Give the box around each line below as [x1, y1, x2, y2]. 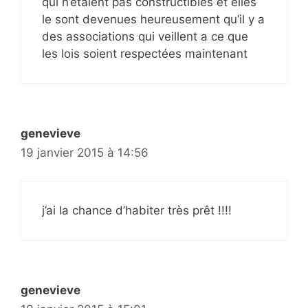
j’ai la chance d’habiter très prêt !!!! [42, 203, 232, 217]
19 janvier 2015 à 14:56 [21, 146, 148, 160]
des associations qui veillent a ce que [42, 30, 248, 44]
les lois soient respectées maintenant [42, 47, 247, 61]
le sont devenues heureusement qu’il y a [42, 12, 265, 27]
